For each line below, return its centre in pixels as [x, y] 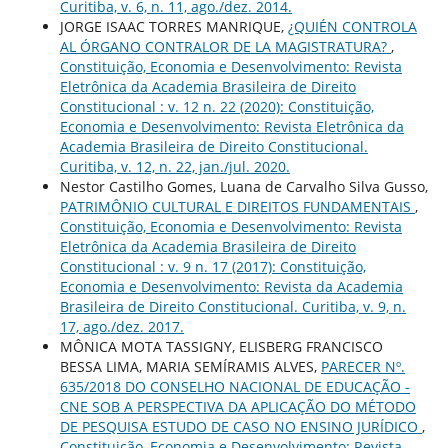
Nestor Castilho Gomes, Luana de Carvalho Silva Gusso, [243, 187]
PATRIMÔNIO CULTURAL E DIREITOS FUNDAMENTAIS [237, 207]
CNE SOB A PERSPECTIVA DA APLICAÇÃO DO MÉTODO [237, 407]
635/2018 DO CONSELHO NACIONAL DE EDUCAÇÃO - [234, 387]
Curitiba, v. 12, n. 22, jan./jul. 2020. [174, 167]
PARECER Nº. [362, 367]
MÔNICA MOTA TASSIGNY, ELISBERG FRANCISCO [221, 347]
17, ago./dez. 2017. [121, 327]
